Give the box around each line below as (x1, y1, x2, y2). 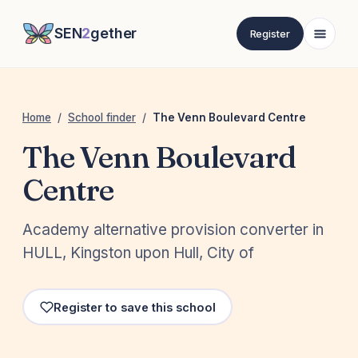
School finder (68, 111, 136, 124)
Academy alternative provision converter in (22, 221, 324, 240)
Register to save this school (53, 300, 216, 314)
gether (90, 25, 137, 42)
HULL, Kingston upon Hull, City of (22, 244, 254, 263)
